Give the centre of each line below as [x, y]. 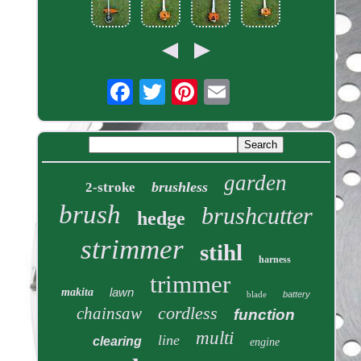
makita [78, 293]
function [265, 315]
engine [264, 342]
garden [255, 183]
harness [275, 260]
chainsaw [110, 314]
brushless [179, 187]
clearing [117, 342]
